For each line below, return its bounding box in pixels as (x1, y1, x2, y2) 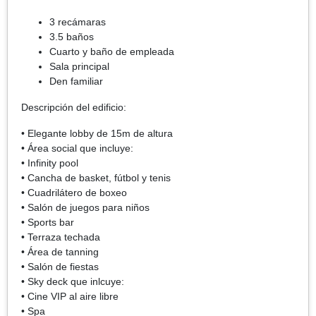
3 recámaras (49, 16, 106, 28)
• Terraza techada (21, 231, 100, 243)
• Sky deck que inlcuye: (21, 275, 124, 287)
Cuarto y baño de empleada (49, 45, 174, 57)
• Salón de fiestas (21, 260, 99, 272)
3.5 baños (49, 30, 94, 42)
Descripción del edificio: (21, 101, 126, 113)
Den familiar (49, 75, 103, 87)
